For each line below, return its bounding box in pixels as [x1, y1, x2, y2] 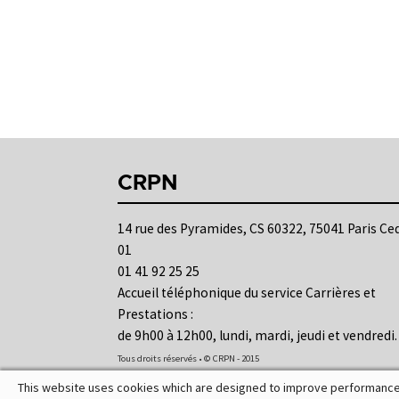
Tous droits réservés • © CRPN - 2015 [118, 351, 259, 364]
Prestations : [118, 305, 193, 322]
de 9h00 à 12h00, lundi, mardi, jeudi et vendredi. [118, 326, 397, 344]
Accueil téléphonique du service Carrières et [118, 283, 376, 301]
